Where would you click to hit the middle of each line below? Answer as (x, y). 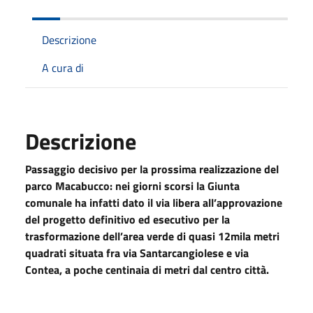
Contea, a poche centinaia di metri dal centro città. (147, 269)
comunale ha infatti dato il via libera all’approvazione (154, 202)
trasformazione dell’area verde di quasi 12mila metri (152, 236)
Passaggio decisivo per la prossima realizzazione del (152, 169)
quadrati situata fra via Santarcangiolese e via (137, 253)
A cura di (63, 67)
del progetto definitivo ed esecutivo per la (128, 219)
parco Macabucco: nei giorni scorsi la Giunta (132, 185)
